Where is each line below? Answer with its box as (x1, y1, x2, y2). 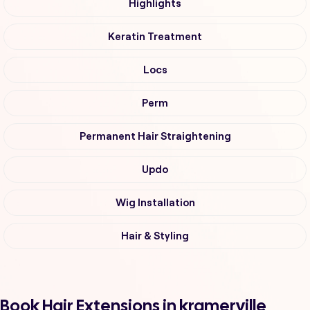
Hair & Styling (121, 230, 189, 242)
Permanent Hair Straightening (79, 131, 231, 143)
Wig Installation (115, 197, 195, 209)
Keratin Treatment (108, 31, 202, 43)
